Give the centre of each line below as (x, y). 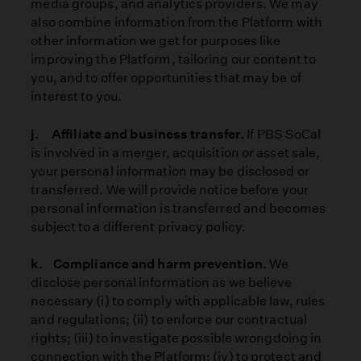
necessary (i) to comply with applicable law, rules (178, 301)
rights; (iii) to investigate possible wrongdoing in (176, 338)
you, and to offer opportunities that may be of (166, 78)
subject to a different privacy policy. (139, 226)
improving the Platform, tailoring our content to (173, 60)
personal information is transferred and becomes (178, 208)
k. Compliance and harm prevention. (150, 263)
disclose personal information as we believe (162, 282)
